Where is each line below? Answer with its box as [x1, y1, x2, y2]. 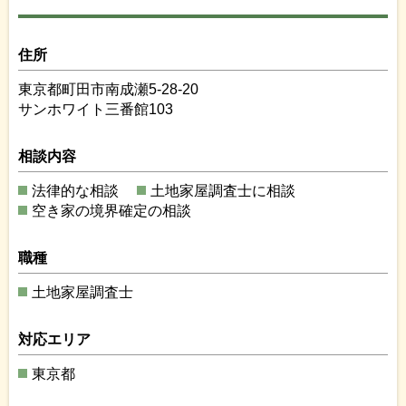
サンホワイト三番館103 [18, 101, 173, 117]
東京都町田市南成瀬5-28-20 [18, 81, 198, 97]
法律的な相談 [32, 182, 119, 198]
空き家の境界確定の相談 [32, 202, 191, 218]
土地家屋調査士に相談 [150, 182, 295, 198]
